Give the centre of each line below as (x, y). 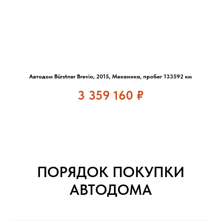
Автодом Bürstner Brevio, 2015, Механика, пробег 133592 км (110, 76)
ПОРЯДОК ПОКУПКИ (110, 172)
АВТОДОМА (110, 190)
